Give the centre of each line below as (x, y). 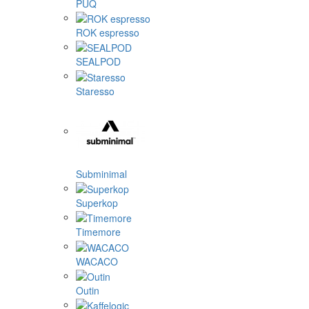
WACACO (97, 261)
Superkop (97, 202)
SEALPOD (98, 62)
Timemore (98, 232)
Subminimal (101, 173)
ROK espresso (108, 32)
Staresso (95, 91)
